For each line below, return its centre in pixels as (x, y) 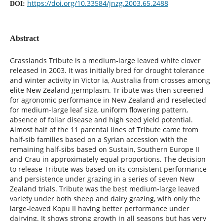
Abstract (24, 38)
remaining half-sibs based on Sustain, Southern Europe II (104, 149)
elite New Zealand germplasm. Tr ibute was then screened (107, 90)
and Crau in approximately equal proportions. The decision (108, 159)
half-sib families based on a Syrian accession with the (98, 139)
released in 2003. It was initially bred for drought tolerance (107, 70)
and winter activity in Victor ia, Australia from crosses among (110, 80)
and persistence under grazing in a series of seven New (102, 179)
